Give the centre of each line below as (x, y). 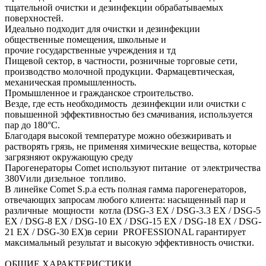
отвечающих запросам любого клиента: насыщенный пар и (125, 200)
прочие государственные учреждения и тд (90, 50)
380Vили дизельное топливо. (65, 179)
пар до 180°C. (32, 125)
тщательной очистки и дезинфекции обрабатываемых (114, 8)
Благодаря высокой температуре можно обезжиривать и (118, 136)
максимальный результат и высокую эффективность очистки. (129, 243)
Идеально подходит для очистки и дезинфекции (102, 29)
